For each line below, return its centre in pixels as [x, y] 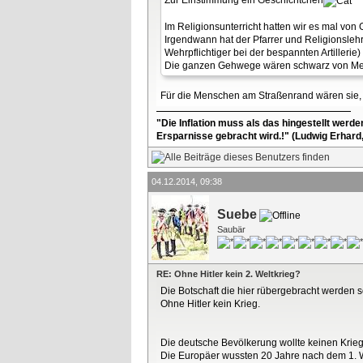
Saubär [231, 229]
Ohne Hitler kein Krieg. [210, 304]
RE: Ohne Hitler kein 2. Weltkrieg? [228, 274]
